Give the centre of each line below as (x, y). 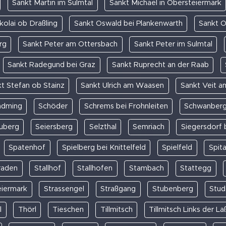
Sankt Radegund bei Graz (51, 65)
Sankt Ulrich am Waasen (123, 85)
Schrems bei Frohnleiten (126, 106)
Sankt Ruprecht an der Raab (160, 65)
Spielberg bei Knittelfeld (104, 147)
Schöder (53, 106)
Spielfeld (177, 147)
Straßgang (118, 189)
